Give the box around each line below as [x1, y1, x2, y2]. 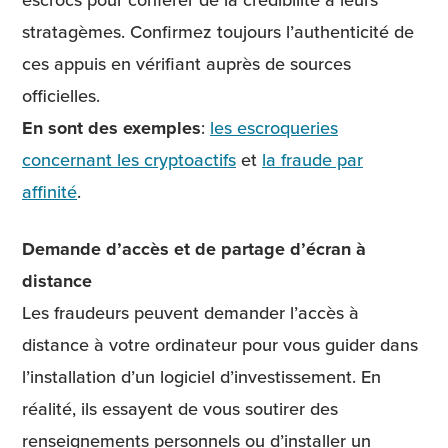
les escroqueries [210, 115, 338, 141]
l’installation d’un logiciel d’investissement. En [22, 364, 381, 390]
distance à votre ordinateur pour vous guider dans [22, 332, 418, 358]
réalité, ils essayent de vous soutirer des [22, 396, 338, 422]
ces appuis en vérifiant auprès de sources [22, 51, 351, 77]
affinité [22, 179, 77, 205]
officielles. [22, 83, 100, 109]
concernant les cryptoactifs [22, 147, 236, 173]
